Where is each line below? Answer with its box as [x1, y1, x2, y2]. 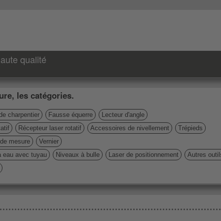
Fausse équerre [48, 111, 93, 118]
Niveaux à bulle [56, 151, 100, 158]
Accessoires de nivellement [90, 124, 169, 132]
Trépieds [178, 124, 203, 132]
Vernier [39, 138, 59, 145]
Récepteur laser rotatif [18, 124, 81, 132]
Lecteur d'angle [102, 111, 145, 118]
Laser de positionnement [109, 151, 179, 158]
